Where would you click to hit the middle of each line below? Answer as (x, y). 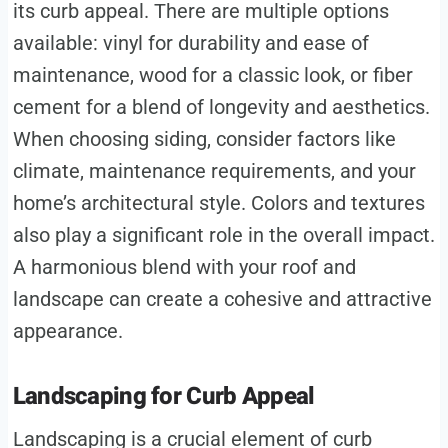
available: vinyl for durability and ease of (190, 43)
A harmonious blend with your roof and (184, 267)
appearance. (67, 331)
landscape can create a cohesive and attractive (222, 299)
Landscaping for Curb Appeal (163, 397)
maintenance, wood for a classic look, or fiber (212, 75)
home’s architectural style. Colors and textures (218, 203)
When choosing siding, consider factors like (204, 139)
